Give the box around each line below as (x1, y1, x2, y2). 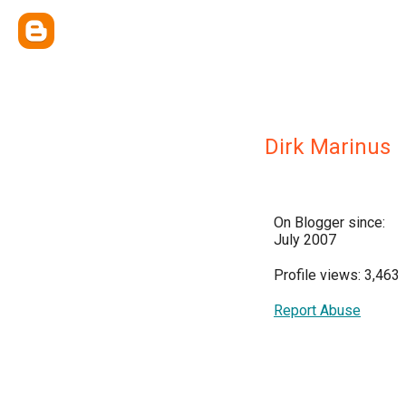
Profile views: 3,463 (274, 266, 400, 284)
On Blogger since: (274, 214, 385, 231)
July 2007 (274, 231, 336, 248)
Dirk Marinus (265, 134, 391, 159)
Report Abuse (274, 302, 361, 319)
